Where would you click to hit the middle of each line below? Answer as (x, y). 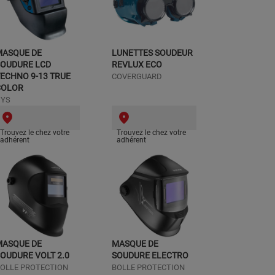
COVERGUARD (137, 76)
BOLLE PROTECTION (148, 267)
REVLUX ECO (137, 64)
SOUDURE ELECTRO (150, 255)
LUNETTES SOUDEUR (152, 53)
